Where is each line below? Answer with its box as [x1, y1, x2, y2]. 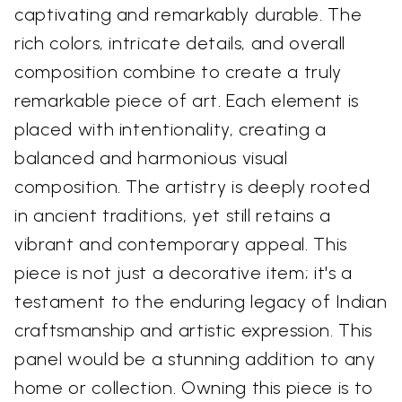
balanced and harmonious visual [14, 147, 288, 170]
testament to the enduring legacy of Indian [14, 291, 388, 313]
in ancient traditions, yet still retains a [14, 205, 331, 227]
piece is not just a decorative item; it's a [14, 262, 353, 284]
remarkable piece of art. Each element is [14, 90, 359, 112]
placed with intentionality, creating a [14, 118, 327, 141]
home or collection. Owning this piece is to [14, 377, 373, 399]
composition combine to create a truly [14, 61, 343, 83]
